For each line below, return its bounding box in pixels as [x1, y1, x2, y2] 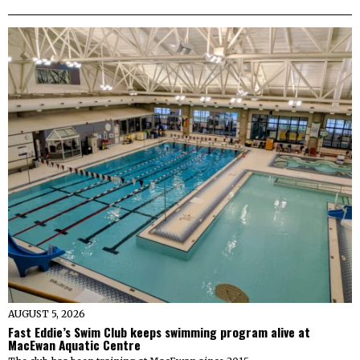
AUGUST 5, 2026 [8, 307, 85, 320]
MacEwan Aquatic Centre [8, 335, 141, 354]
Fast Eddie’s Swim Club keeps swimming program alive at [8, 322, 310, 341]
